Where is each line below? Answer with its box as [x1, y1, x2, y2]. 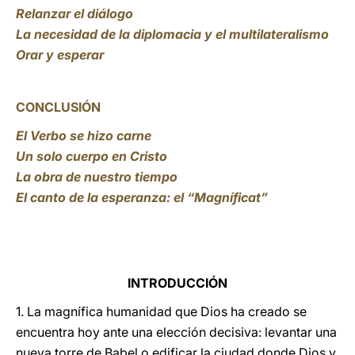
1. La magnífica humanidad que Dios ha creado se [16, 303, 307, 319]
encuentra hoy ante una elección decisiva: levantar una [16, 324, 337, 340]
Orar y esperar [16, 47, 104, 63]
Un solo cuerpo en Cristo [16, 148, 167, 164]
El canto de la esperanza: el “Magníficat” [16, 189, 268, 205]
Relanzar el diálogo [16, 6, 133, 21]
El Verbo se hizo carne [16, 128, 151, 143]
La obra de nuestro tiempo [16, 169, 177, 185]
